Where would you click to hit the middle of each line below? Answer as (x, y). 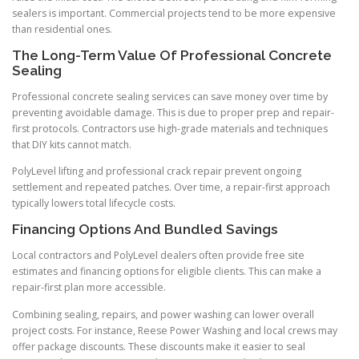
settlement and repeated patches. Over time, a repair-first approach (171, 188)
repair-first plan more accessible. (89, 288)
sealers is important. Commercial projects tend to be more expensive (174, 13)
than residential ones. (62, 29)
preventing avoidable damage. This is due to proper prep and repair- (173, 113)
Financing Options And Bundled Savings (145, 230)
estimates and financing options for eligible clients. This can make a (167, 272)
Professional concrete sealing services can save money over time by (170, 97)
